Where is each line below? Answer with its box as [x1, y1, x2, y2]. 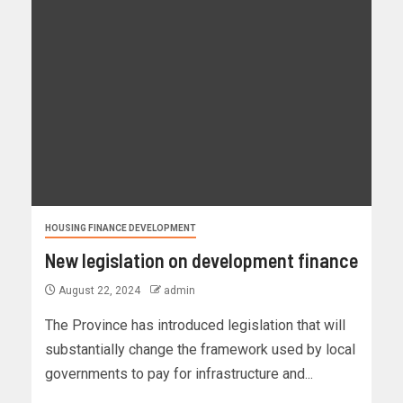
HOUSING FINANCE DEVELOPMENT [45, 223, 196, 234]
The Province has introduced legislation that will [45, 317, 345, 335]
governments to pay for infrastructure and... [45, 365, 313, 383]
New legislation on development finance [45, 248, 358, 273]
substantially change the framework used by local [45, 341, 355, 359]
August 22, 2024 [56, 284, 143, 298]
